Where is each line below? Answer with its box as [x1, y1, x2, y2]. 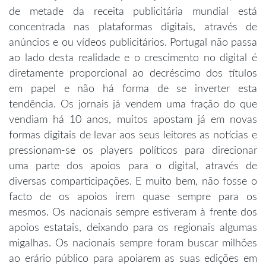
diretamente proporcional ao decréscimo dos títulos [9, 68, 257, 79]
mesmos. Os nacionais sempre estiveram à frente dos [9, 207, 257, 218]
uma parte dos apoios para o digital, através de [9, 160, 257, 172]
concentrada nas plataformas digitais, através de [9, 21, 257, 33]
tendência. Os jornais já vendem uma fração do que [9, 99, 257, 110]
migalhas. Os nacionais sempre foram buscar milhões [9, 237, 257, 249]
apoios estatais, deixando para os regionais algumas [9, 222, 257, 233]
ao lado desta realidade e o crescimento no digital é [9, 52, 257, 64]
